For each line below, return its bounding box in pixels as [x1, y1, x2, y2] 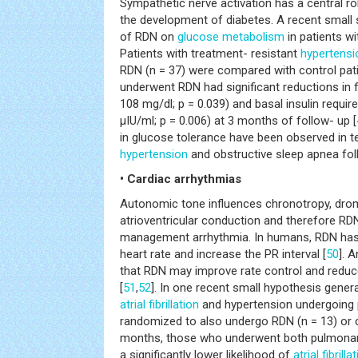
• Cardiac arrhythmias [120, 172, 241, 186]
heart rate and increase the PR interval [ [120, 247, 326, 261]
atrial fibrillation [120, 297, 199, 312]
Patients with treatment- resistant [120, 46, 300, 61]
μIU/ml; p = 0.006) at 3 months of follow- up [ [120, 113, 356, 128]
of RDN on [120, 30, 177, 44]
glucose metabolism [177, 30, 284, 44]
